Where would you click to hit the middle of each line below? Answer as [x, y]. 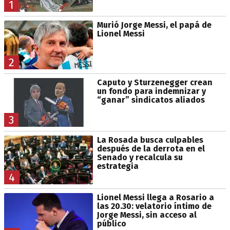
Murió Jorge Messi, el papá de [154, 25]
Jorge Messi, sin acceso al [147, 215]
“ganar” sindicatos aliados [151, 100]
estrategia [118, 166]
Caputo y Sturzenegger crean [155, 82]
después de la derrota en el [151, 148]
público [111, 223]
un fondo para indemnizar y [151, 91]
